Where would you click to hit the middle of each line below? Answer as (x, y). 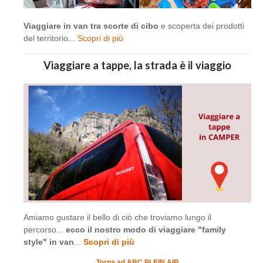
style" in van (49, 242)
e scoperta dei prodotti (201, 26)
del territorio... (50, 38)
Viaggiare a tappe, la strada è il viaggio (137, 65)
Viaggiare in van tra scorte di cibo (91, 26)
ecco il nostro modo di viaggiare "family (146, 229)
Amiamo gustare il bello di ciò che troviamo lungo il (117, 217)
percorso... (45, 229)
